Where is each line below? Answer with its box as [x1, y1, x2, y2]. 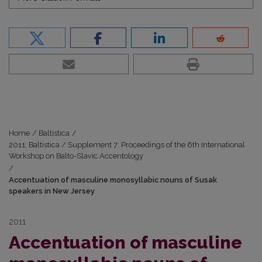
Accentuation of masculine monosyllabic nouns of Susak [9, 175, 217, 185]
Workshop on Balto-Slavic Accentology [9, 151, 143, 161]
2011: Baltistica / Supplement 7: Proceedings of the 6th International [9, 140, 245, 150]
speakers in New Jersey [9, 187, 95, 196]
